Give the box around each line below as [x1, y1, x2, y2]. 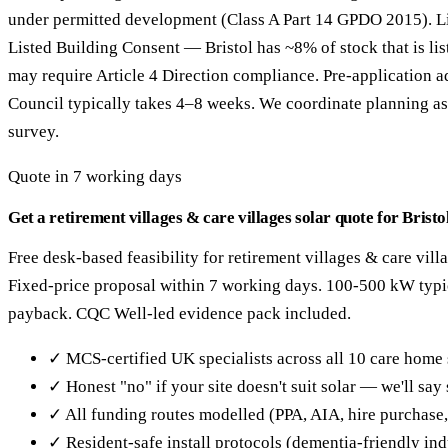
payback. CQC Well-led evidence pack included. [8, 304, 351, 324]
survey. [8, 122, 59, 142]
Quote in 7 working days [8, 167, 182, 187]
